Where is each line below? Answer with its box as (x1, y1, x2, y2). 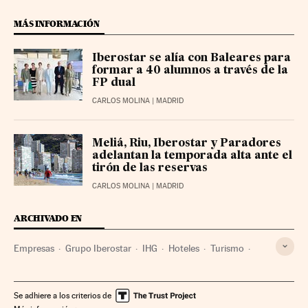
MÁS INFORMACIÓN (14, 18, 100, 29)
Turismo (210, 242, 244, 254)
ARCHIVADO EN (14, 212, 82, 223)
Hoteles (168, 242, 199, 254)
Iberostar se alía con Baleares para (92, 52, 291, 64)
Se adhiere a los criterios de (14, 290, 111, 300)
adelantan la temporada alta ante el (92, 150, 292, 162)
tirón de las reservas (92, 162, 208, 174)
